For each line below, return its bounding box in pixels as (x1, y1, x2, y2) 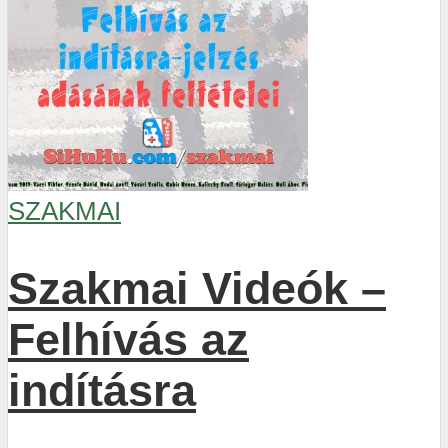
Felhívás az (8, 313, 249, 364)
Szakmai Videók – (8, 262, 386, 313)
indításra (8, 364, 196, 415)
